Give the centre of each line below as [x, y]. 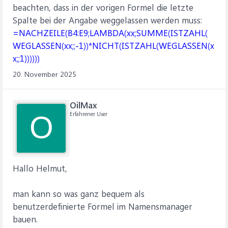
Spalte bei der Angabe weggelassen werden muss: [107, 20]
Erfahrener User [89, 114]
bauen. [25, 219]
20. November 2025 [45, 74]
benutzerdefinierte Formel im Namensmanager [103, 206]
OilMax [83, 105]
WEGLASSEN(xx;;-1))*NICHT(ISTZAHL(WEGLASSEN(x [113, 45]
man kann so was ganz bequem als [79, 193]
